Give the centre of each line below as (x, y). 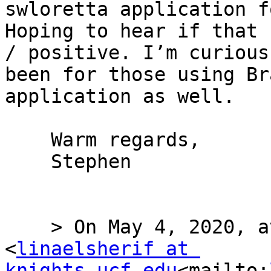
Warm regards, (28, 140)
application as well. (120, 96)
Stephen (28, 162)
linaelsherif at (103, 249)
